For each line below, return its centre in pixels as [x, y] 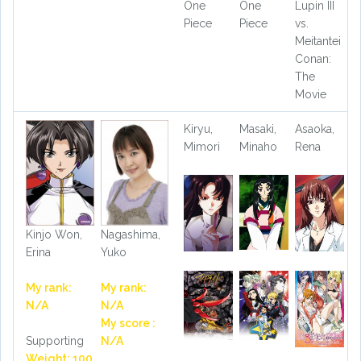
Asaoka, [314, 129]
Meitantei [317, 41]
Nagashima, [130, 235]
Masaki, [257, 129]
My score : [128, 324]
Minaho [258, 147]
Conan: [313, 59]
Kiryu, [198, 129]
